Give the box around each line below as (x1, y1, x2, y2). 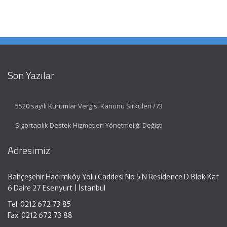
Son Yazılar (8, 67, 54, 83)
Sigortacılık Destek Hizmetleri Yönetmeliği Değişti (15, 120, 163, 130)
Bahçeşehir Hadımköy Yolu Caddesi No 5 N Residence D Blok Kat (8, 172, 219, 181)
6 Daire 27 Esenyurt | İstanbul (8, 183, 105, 193)
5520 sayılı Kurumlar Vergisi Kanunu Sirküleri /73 (15, 101, 163, 110)
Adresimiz (8, 142, 50, 158)
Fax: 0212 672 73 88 (8, 210, 72, 220)
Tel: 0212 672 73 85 (8, 199, 71, 209)
